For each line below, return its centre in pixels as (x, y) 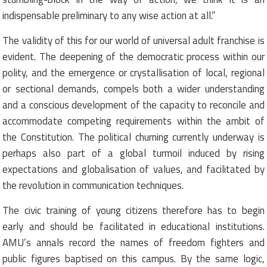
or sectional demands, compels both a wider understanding (133, 89)
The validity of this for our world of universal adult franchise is (133, 40)
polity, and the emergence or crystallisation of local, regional (133, 72)
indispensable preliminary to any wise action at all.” (109, 15)
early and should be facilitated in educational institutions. (133, 226)
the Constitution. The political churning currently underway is (133, 137)
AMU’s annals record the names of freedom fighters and (133, 242)
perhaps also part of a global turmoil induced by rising (133, 153)
